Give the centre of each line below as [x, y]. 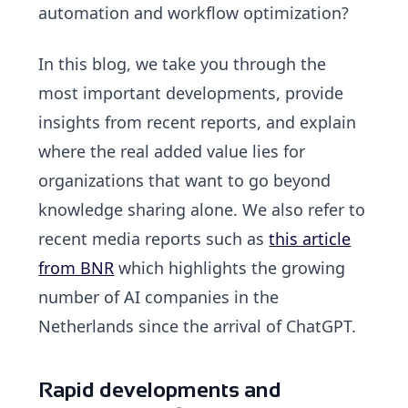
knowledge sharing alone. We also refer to [202, 209]
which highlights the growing [230, 267]
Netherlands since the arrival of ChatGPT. [198, 326]
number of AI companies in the [159, 296]
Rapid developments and [160, 389]
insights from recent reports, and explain [198, 122]
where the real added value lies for [172, 151]
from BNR [76, 267]
